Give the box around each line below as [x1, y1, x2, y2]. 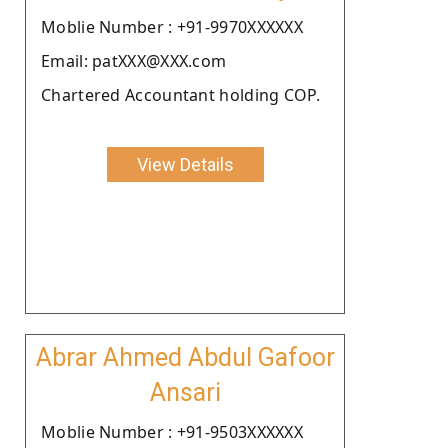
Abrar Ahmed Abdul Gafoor [35, 342, 335, 372]
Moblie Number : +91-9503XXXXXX [41, 420, 303, 443]
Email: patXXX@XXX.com [41, 49, 227, 72]
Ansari [149, 377, 221, 407]
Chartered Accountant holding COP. [41, 83, 320, 106]
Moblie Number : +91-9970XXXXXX [41, 15, 303, 38]
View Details [136, 153, 234, 175]
